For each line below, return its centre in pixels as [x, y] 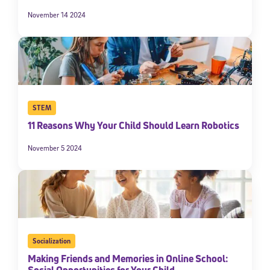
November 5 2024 [55, 148]
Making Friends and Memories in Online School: [128, 259]
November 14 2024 [57, 15]
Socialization [51, 241]
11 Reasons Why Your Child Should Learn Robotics [133, 126]
